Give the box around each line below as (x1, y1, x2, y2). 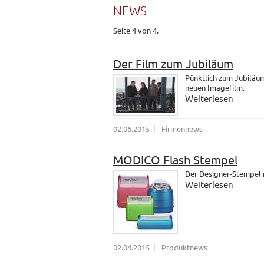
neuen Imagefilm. (185, 82, 245, 93)
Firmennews (161, 124, 203, 134)
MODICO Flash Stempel (113, 152, 237, 167)
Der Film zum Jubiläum (113, 56, 233, 71)
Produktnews (161, 242, 207, 253)
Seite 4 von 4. (113, 25, 159, 35)
